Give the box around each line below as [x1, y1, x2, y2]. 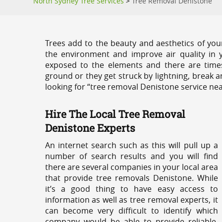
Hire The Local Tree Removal [45, 107, 185, 121]
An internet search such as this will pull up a [45, 140, 218, 151]
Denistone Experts [45, 121, 135, 135]
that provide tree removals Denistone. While [45, 172, 218, 183]
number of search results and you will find [45, 151, 218, 162]
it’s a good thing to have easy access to [45, 183, 218, 194]
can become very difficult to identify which [45, 205, 218, 216]
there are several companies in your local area [45, 162, 218, 172]
